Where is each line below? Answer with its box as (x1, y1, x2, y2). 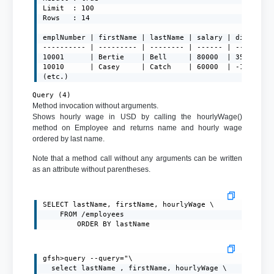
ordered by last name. (32, 135, 105, 144)
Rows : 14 (43, 14, 91, 23)
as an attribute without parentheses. (32, 165, 150, 174)
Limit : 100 (43, 4, 95, 13)
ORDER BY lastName (77, 220, 150, 229)
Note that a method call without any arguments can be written (32, 154, 242, 163)
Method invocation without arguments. (32, 102, 158, 111)
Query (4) (32, 91, 71, 100)
